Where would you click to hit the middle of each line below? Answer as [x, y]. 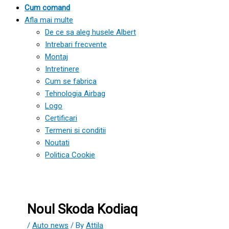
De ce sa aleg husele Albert [90, 32]
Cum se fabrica [71, 81]
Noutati [57, 143]
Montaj [56, 57]
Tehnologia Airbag [75, 94]
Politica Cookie [70, 155]
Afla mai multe [49, 20]
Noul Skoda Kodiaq [82, 209]
